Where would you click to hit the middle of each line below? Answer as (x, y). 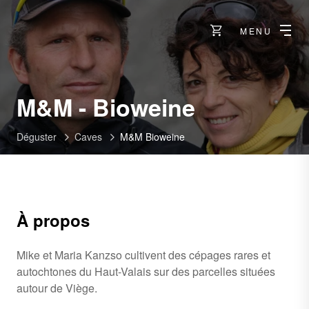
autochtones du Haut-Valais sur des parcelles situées (146, 271)
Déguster (37, 137)
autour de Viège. (57, 288)
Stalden (237, 130)
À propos (53, 220)
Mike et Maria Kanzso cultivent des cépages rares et (143, 255)
